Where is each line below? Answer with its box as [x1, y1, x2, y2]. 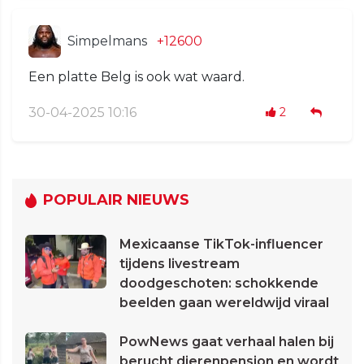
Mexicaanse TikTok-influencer [119, 236, 323, 253]
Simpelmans [67, 33, 147, 50]
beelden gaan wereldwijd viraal [119, 295, 329, 311]
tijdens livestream [119, 256, 240, 272]
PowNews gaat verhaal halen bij [119, 334, 334, 350]
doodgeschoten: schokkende [119, 275, 318, 292]
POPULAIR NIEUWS [43, 191, 189, 210]
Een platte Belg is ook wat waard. [28, 69, 245, 85]
